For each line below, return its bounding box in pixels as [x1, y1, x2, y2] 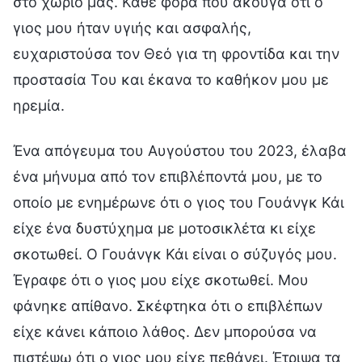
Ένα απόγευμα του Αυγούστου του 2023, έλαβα [13, 141, 347, 159]
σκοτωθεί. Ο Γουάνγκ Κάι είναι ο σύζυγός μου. [13, 245, 337, 263]
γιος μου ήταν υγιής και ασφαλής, [13, 19, 251, 36]
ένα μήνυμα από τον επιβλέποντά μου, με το [13, 167, 322, 185]
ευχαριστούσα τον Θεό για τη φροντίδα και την [13, 44, 339, 62]
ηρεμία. [13, 96, 65, 114]
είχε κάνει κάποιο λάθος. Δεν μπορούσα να [13, 322, 317, 340]
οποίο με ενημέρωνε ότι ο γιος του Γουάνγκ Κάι [13, 193, 344, 211]
